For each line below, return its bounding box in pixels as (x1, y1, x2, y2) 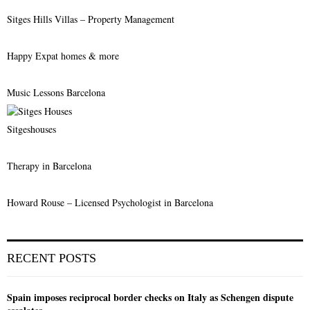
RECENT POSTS (7, 250, 96, 265)
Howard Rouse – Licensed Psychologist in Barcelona (7, 195, 213, 209)
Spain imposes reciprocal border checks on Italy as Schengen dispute (7, 289, 293, 304)
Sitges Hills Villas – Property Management (7, 12, 174, 26)
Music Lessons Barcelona (7, 85, 105, 99)
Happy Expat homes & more (7, 48, 119, 62)
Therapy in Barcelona (7, 158, 91, 172)
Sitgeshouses (7, 122, 56, 136)
